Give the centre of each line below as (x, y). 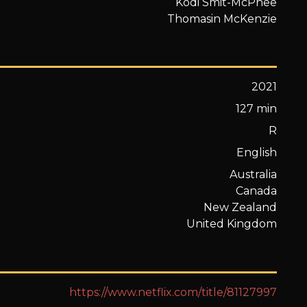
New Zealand (241, 208)
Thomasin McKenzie (222, 19)
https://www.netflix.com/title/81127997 (173, 292)
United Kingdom (232, 224)
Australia (254, 175)
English (257, 153)
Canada (257, 191)
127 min (257, 109)
